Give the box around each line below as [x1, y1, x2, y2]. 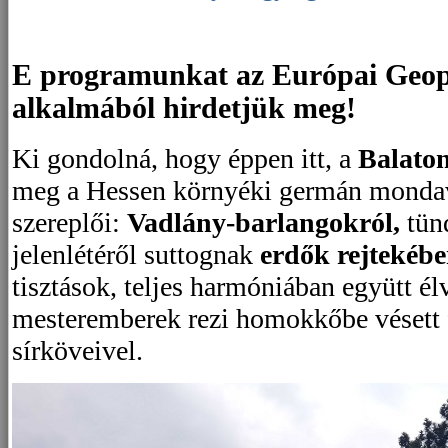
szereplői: [12, 207, 127, 239]
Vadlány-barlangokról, [127, 207, 400, 239]
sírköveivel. [12, 335, 143, 367]
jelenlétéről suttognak [12, 239, 260, 271]
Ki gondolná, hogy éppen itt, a [12, 143, 358, 175]
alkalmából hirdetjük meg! [12, 91, 356, 124]
